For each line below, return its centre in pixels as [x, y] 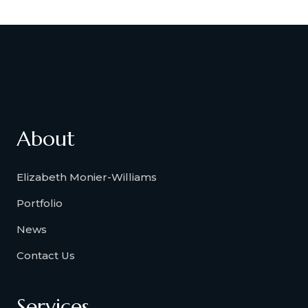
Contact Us [46, 255]
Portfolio [40, 203]
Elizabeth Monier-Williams [87, 177]
